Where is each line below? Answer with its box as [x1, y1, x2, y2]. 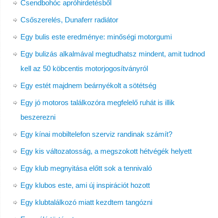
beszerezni [20, 113, 55, 122]
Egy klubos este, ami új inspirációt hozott [20, 181, 150, 190]
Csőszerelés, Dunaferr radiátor [20, 16, 118, 24]
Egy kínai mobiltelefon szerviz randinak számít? [20, 130, 172, 139]
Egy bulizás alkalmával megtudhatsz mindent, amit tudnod [20, 50, 205, 58]
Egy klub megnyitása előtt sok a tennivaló [20, 164, 152, 173]
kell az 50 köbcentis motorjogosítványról [20, 64, 148, 73]
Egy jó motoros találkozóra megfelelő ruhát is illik [20, 98, 175, 107]
